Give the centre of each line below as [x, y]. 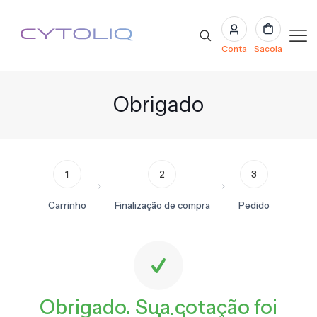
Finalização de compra [162, 205]
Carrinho [67, 205]
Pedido [254, 205]
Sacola [269, 48]
